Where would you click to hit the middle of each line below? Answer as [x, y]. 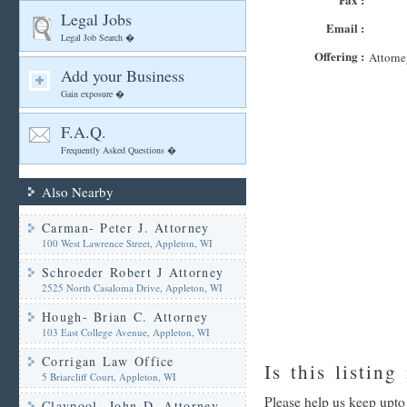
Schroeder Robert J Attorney [133, 272]
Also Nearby [78, 192]
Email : [345, 28]
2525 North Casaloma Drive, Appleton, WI [132, 288]
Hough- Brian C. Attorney [125, 317]
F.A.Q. [84, 132]
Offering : [339, 56]
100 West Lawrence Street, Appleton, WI [127, 243]
